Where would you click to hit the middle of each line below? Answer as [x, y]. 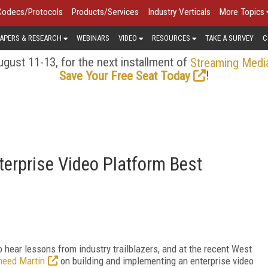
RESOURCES [171, 38]
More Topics [242, 12]
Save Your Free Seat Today [124, 76]
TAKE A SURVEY [229, 38]
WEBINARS [93, 38]
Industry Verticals [179, 12]
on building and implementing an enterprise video [156, 261]
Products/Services [105, 12]
